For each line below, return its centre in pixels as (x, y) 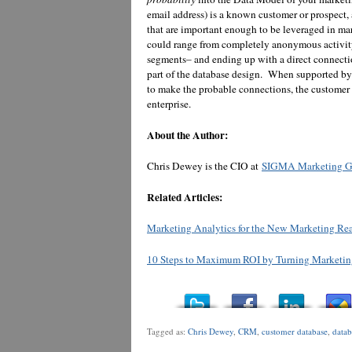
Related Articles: (185, 197)
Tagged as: (167, 332)
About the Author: (187, 135)
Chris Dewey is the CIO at (204, 166)
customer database (295, 332)
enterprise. (169, 104)
